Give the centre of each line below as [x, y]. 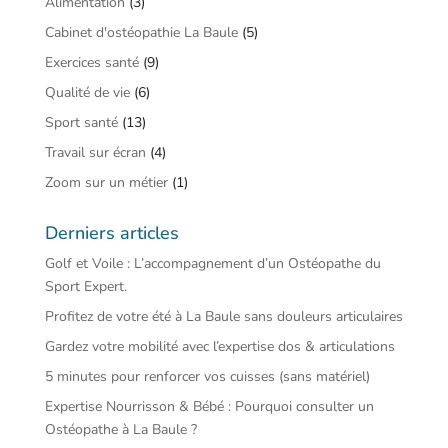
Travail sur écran [95, 152]
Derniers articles [111, 233]
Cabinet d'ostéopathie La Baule [141, 32]
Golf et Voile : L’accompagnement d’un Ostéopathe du [212, 263]
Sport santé [81, 122]
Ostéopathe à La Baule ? [120, 429]
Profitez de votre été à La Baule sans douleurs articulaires [223, 316]
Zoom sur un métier [106, 182]
